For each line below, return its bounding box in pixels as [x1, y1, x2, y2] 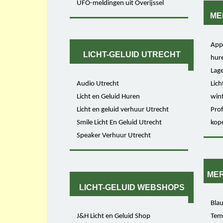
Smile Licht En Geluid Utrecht [77, 119, 162, 127]
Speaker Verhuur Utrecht [77, 132, 151, 140]
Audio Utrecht [77, 80, 119, 88]
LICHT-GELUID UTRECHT [83, 50, 181, 59]
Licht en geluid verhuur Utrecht [77, 106, 169, 114]
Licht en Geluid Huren [77, 93, 140, 101]
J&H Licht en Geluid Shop [77, 213, 151, 221]
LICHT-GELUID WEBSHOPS [79, 183, 185, 192]
